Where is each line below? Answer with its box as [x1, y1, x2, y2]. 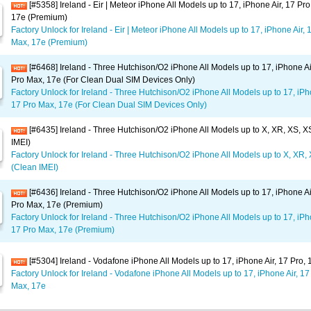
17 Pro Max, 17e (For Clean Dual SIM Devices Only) [11, 100, 207, 110]
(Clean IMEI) [11, 162, 58, 172]
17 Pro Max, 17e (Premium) [11, 225, 115, 235]
